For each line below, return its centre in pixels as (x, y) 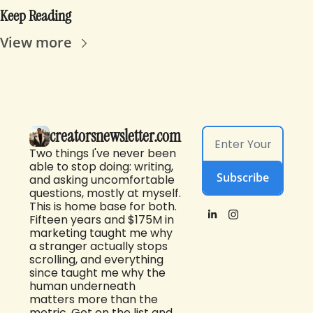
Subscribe (243, 178)
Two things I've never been (103, 153)
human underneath (82, 286)
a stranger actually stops (99, 246)
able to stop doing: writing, (101, 166)
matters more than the (94, 299)
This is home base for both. (103, 206)
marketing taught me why (101, 233)
